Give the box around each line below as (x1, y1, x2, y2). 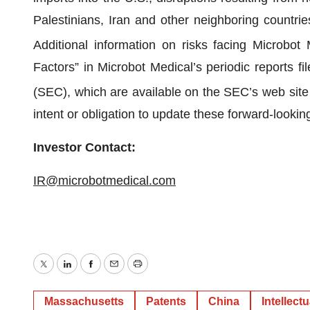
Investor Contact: (33, 140, 136, 154)
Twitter (42, 266, 80, 281)
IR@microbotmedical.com (33, 174, 176, 188)
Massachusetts (44, 295, 124, 307)
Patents (146, 295, 186, 307)
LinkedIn (66, 266, 113, 281)
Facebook (89, 266, 145, 281)
